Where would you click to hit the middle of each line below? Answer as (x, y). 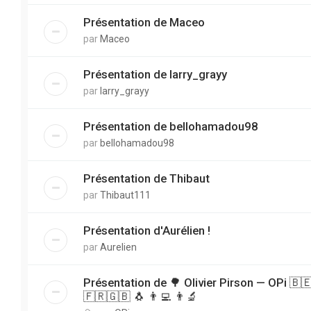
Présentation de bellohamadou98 (171, 126)
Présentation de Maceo (144, 22)
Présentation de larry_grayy (155, 74)
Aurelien (118, 247)
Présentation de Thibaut (146, 178)
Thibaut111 (125, 195)
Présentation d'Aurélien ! (147, 230)
